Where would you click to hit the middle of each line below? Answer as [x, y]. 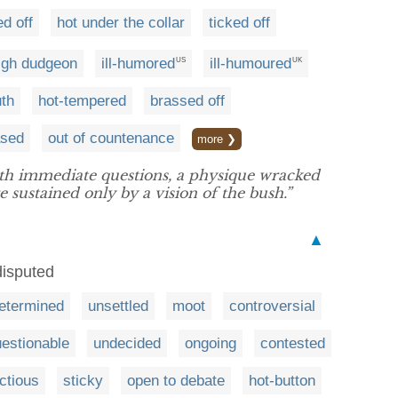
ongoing [211, 343]
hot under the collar [121, 23]
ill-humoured [251, 63]
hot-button [282, 380]
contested [293, 343]
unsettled [118, 306]
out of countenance [111, 138]
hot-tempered [82, 100]
